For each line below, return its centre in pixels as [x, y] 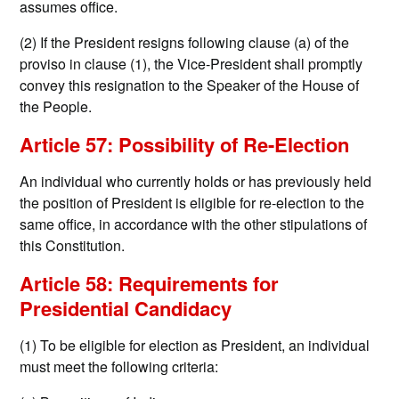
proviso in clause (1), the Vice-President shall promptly [191, 64]
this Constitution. [73, 246]
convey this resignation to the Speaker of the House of [190, 85]
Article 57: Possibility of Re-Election [185, 145]
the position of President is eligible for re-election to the [192, 203]
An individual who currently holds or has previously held [196, 182]
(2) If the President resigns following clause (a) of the [185, 43]
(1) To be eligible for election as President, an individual [195, 346]
